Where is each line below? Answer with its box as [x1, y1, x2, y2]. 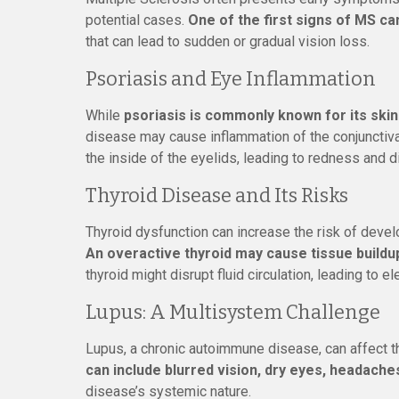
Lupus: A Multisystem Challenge [85, 300, 380, 324]
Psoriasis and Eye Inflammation [85, 67, 376, 91]
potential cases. [85, 12, 188, 28]
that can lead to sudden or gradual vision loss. [85, 33, 370, 50]
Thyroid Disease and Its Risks [85, 183, 348, 208]
